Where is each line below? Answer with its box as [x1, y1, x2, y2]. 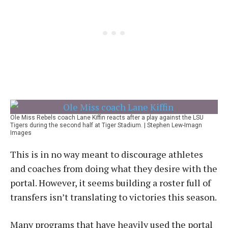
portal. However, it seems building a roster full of [10, 177, 211, 189]
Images [10, 129, 32, 136]
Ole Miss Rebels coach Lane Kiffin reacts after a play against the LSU [10, 114, 204, 121]
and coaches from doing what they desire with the [10, 162, 217, 175]
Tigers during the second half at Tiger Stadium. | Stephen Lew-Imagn [10, 122, 202, 129]
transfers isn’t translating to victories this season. [10, 191, 217, 203]
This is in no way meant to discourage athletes [10, 148, 203, 160]
